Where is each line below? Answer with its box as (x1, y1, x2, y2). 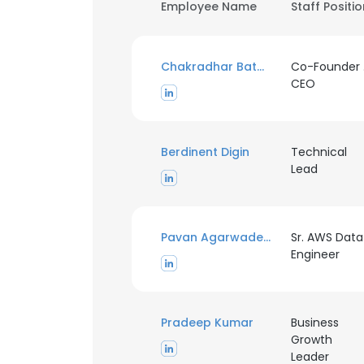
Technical (290, 144, 347, 160)
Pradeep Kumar (161, 314, 253, 331)
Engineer (290, 246, 340, 262)
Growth (290, 331, 332, 348)
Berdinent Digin (161, 144, 249, 160)
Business (290, 314, 339, 331)
